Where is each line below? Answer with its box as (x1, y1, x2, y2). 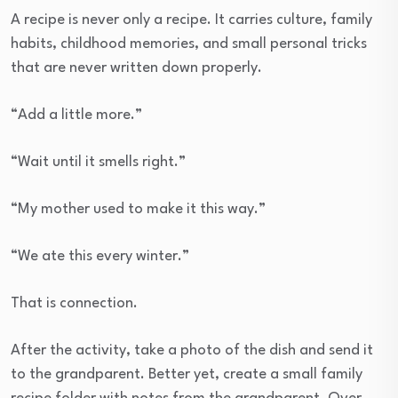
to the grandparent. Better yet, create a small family (11, 367, 362, 383)
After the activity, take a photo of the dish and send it (11, 343, 373, 359)
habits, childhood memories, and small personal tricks (11, 36, 367, 52)
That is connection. (11, 296, 138, 312)
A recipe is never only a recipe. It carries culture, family (11, 12, 372, 28)
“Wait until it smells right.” (11, 155, 186, 171)
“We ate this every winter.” (11, 249, 189, 265)
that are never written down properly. (11, 60, 262, 76)
